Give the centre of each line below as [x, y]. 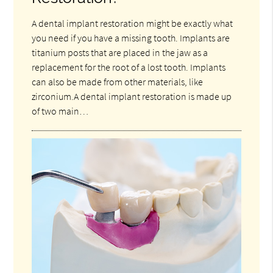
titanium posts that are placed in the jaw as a [120, 52]
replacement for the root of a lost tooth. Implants [129, 67]
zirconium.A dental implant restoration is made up [132, 96]
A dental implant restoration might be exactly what [133, 23]
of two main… [60, 111]
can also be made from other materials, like [118, 81]
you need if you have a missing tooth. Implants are [131, 37]
